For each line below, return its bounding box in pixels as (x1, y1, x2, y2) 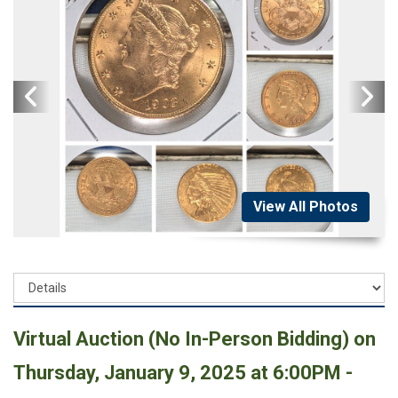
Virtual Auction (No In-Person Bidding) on (13, 328, 376, 351)
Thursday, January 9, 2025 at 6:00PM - (13, 362, 353, 385)
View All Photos (253, 198, 358, 216)
